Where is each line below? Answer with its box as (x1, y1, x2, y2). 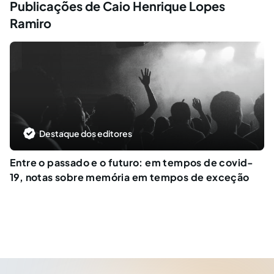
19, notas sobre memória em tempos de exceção (10, 171, 250, 184)
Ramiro (10, 15, 51, 31)
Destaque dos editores (39, 128, 132, 139)
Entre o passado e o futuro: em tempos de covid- (10, 156, 254, 169)
